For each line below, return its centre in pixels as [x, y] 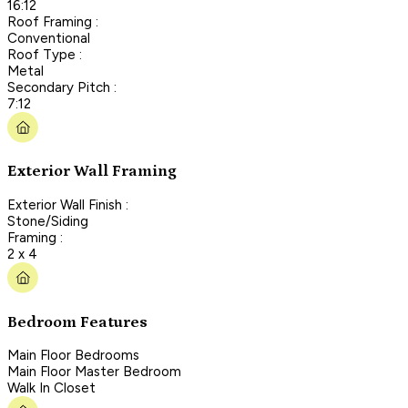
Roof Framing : [53, 21]
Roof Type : [45, 54]
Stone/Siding [48, 221]
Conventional [49, 38]
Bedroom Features [77, 322]
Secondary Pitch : [62, 87]
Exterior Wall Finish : [68, 204]
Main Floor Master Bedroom [94, 372]
